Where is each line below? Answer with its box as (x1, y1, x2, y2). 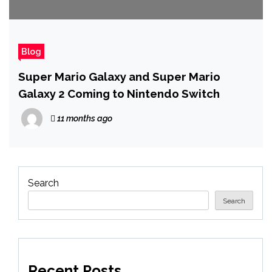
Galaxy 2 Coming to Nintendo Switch (18, 86, 220, 100)
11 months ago (55, 113, 112, 123)
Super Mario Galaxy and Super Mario (18, 69, 220, 83)
